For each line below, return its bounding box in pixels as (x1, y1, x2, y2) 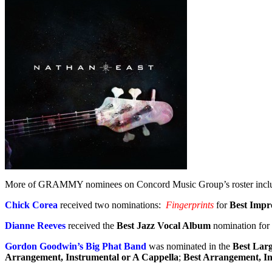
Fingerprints (166, 199, 214, 210)
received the (66, 220, 117, 231)
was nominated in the (146, 240, 233, 251)
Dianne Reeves (5, 220, 66, 231)
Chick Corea (5, 199, 60, 210)
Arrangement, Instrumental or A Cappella (5, 251, 178, 262)
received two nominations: (60, 199, 163, 210)
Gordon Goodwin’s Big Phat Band (5, 240, 146, 251)
